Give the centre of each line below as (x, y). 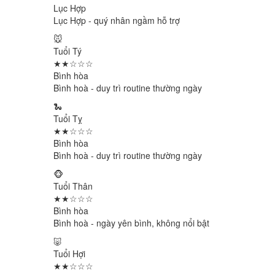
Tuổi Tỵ (68, 118)
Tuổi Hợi (69, 254)
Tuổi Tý (68, 51)
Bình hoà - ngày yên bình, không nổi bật (131, 223)
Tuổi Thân (73, 186)
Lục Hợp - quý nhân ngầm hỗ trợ (117, 20)
